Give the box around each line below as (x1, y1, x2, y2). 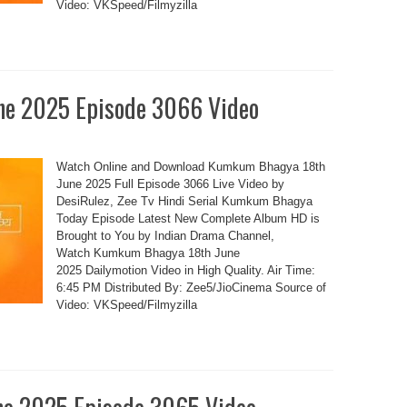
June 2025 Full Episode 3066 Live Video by (55, 177, 284, 191)
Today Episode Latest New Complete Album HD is (55, 212, 320, 225)
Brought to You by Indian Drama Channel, (55, 229, 274, 243)
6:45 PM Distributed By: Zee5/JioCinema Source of (55, 281, 326, 294)
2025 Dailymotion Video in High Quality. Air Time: (55, 263, 315, 277)
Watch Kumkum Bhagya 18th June (55, 246, 240, 260)
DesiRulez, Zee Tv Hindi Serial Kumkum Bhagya (55, 194, 313, 208)
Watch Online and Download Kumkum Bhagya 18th (55, 160, 325, 174)
